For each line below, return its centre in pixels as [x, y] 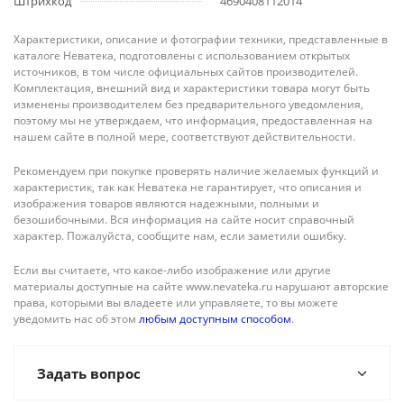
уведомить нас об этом [76, 319]
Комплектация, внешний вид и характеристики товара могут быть [192, 88]
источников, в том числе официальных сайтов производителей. [186, 72]
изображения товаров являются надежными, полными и [166, 203]
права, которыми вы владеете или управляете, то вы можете [176, 303]
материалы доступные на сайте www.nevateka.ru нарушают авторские [201, 286]
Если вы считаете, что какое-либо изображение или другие [172, 270]
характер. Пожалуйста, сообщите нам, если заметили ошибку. [180, 236]
